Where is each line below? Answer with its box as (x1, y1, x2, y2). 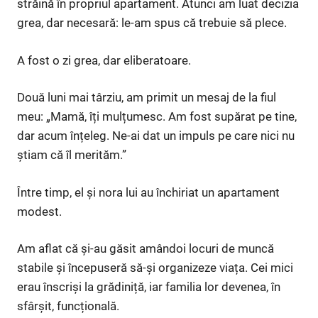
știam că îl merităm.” (17, 148, 126, 163)
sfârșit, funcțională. (17, 299, 119, 314)
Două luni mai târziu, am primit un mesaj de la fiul (17, 90, 276, 105)
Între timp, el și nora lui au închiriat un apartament (17, 185, 280, 199)
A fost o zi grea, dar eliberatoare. (17, 53, 191, 67)
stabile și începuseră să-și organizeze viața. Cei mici (17, 261, 293, 275)
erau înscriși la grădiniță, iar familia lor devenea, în (17, 280, 280, 295)
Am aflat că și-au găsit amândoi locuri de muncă (17, 241, 274, 256)
